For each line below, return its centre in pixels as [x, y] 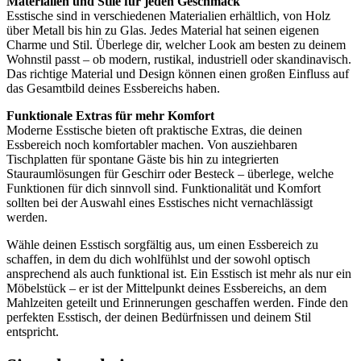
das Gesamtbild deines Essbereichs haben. [113, 89]
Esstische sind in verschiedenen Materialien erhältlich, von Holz [168, 16]
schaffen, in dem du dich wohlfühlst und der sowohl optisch [158, 259]
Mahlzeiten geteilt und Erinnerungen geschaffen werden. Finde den [177, 303]
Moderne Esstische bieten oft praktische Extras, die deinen [154, 131]
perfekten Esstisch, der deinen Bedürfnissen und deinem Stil [159, 317]
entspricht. [33, 332]
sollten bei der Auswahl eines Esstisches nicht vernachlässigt [160, 203]
